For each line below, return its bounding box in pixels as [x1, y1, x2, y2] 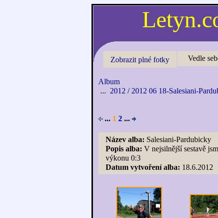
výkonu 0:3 [106, 154, 141, 162]
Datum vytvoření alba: [106, 163, 180, 171]
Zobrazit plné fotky [110, 55, 169, 64]
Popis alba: [106, 145, 142, 153]
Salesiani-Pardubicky [145, 135, 211, 144]
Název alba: [106, 135, 145, 144]
